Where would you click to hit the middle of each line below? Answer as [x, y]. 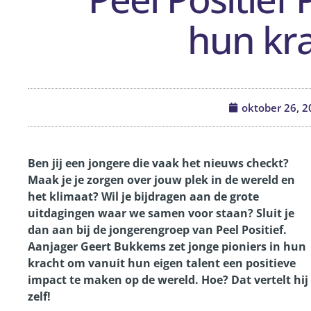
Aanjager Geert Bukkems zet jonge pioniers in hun [167, 246]
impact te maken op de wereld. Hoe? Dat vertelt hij [168, 280]
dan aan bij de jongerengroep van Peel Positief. [157, 230]
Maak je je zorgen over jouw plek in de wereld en [161, 180]
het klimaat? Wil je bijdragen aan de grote [143, 196]
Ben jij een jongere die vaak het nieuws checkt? [158, 163]
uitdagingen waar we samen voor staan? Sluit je [161, 213]
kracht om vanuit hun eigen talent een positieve [162, 263]
